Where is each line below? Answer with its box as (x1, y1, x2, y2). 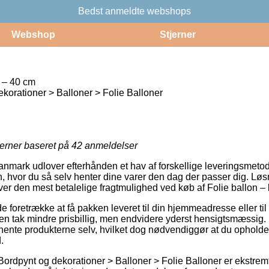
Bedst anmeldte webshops (78, 5, 191, 16)
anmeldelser (82, 140, 138, 151)
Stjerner (159, 29, 196, 40)
